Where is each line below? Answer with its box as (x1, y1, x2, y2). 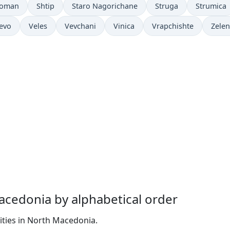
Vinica (113, 21, 135, 31)
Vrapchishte (152, 21, 194, 31)
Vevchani (65, 21, 96, 31)
